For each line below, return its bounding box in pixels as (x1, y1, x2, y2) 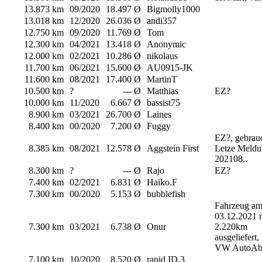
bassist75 (147, 98, 180, 108)
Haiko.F (147, 177, 177, 188)
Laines (147, 109, 171, 120)
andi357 (147, 16, 177, 26)
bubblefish (147, 189, 185, 199)
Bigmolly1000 (147, 4, 200, 15)
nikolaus (147, 51, 178, 61)
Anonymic (147, 39, 186, 50)
